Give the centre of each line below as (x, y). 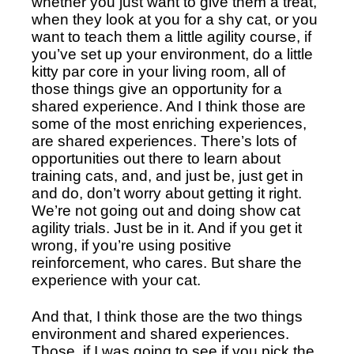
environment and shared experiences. (160, 334)
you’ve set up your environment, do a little (172, 55)
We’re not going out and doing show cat (166, 211)
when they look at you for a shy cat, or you (175, 20)
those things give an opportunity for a (157, 89)
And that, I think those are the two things (167, 317)
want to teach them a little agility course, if (171, 37)
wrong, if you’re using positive (132, 246)
